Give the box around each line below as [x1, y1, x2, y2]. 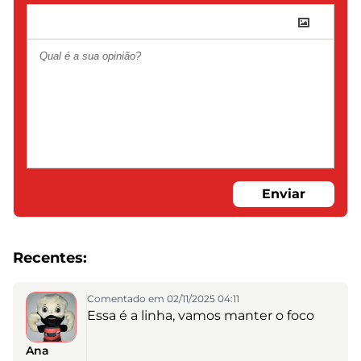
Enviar [262, 185, 305, 201]
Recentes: [13, 249, 87, 267]
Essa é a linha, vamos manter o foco [86, 308, 314, 323]
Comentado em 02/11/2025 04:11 [86, 293, 239, 305]
